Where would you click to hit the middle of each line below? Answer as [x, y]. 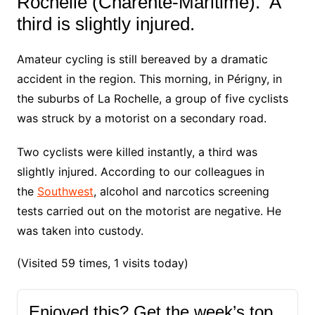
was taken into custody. [80, 231]
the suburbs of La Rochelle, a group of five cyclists [152, 99]
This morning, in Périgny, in [210, 79]
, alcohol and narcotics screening [181, 192]
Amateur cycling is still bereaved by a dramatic [142, 59]
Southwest [65, 192]
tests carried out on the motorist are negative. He [149, 211]
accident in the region [75, 79]
